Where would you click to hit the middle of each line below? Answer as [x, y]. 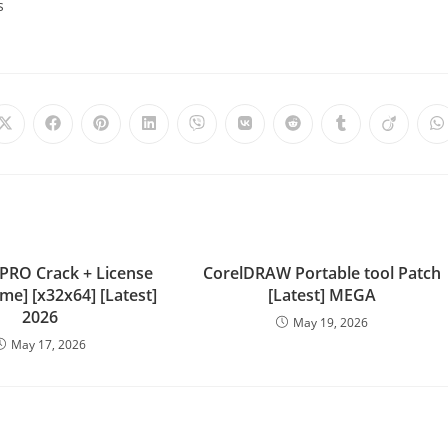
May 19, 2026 [331, 322]
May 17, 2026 [49, 344]
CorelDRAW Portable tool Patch [322, 273]
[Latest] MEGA [322, 295]
